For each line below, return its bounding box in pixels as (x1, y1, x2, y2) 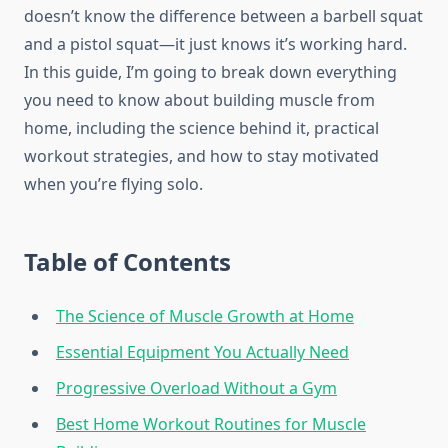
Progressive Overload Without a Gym (56, 377, 337, 400)
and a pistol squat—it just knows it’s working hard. (24, 33, 407, 56)
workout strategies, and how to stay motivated (24, 145, 379, 168)
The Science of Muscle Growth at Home (56, 305, 354, 328)
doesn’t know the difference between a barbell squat (24, 5, 423, 28)
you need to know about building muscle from (24, 89, 375, 112)
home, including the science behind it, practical (24, 117, 379, 140)
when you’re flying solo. (24, 173, 203, 196)
